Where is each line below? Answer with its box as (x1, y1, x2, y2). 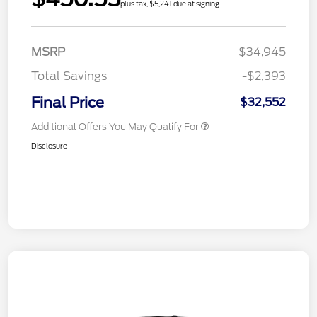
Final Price (31, 93, 104, 111)
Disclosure (31, 141, 67, 150)
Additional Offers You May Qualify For (31, 121, 199, 132)
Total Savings (31, 69, 107, 83)
